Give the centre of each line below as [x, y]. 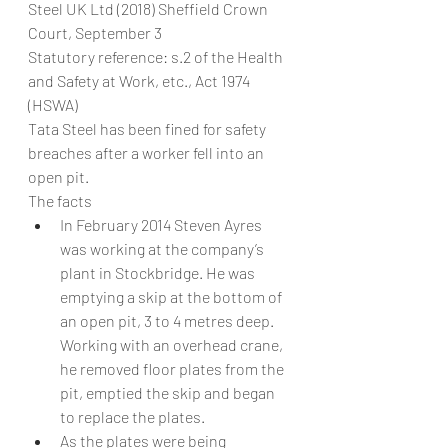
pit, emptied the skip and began [169, 392]
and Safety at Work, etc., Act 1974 [140, 80]
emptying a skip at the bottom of [172, 296]
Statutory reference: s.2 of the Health [157, 56]
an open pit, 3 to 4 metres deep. [168, 320]
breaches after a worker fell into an [147, 152]
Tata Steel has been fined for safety [148, 128]
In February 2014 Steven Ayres [162, 224]
